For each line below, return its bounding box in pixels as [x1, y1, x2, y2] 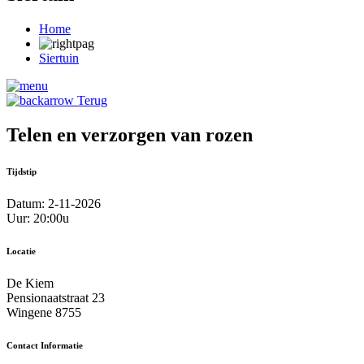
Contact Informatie [6, 340, 83, 351]
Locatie [6, 246, 36, 257]
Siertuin [39, 51, 79, 66]
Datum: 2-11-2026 [6, 197, 101, 211]
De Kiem [6, 276, 54, 291]
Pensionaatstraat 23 [6, 291, 105, 305]
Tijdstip [6, 167, 37, 177]
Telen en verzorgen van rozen [6, 124, 253, 146]
